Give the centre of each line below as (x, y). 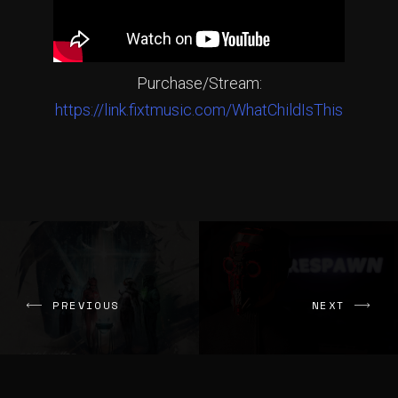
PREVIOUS (86, 306)
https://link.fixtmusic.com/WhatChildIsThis (199, 110)
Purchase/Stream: (199, 84)
